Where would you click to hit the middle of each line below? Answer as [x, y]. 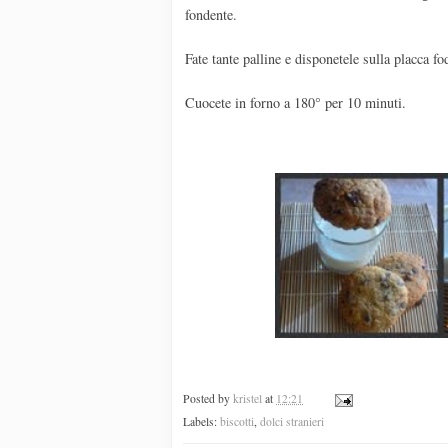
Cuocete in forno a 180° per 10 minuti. [295, 103]
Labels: [201, 421]
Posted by [208, 398]
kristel [247, 398]
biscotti [237, 421]
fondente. [211, 15]
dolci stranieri [292, 421]
